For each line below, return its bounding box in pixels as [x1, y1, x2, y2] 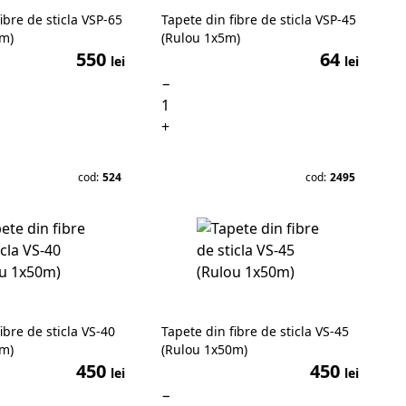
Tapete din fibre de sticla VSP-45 [161, 11, 356, 28]
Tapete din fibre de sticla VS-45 [161, 323, 349, 340]
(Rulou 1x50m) [161, 341, 247, 358]
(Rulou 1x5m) [161, 29, 240, 46]
